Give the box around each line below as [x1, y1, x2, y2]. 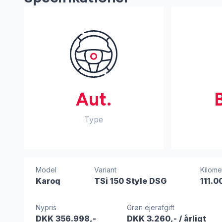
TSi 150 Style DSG [94, 176, 166, 186]
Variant [94, 166, 116, 174]
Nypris [36, 203, 56, 212]
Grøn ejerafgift [126, 203, 174, 212]
